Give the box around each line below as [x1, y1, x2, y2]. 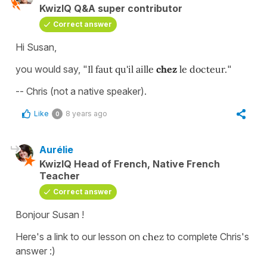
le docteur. [177, 63, 227, 75]
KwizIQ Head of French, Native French [39, 157, 220, 170]
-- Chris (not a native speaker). [15, 85, 147, 97]
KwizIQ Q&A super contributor [39, 2, 182, 14]
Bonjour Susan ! [15, 208, 84, 221]
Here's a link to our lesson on [15, 230, 142, 243]
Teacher [39, 169, 80, 182]
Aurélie [39, 143, 73, 156]
